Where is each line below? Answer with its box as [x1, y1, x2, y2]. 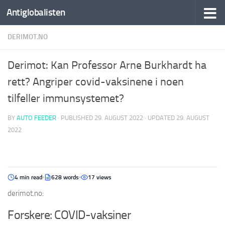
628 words [51, 174, 79, 181]
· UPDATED [143, 114, 176, 122]
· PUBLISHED [58, 114, 94, 122]
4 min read [15, 174, 42, 181]
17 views [88, 174, 111, 181]
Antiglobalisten [7, 7, 65, 18]
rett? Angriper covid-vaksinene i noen [8, 75, 184, 88]
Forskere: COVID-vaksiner [8, 207, 131, 222]
